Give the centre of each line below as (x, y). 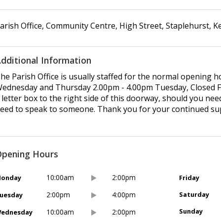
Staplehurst (187, 25)
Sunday (191, 211)
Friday (189, 178)
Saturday (194, 195)
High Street (141, 25)
